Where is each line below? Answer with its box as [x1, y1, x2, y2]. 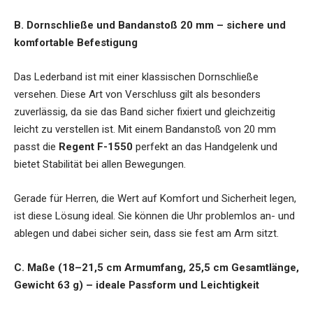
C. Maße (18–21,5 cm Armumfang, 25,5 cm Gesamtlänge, [14, 261, 299, 275]
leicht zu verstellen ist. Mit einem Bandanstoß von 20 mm [14, 123, 276, 136]
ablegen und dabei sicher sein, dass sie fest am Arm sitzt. [14, 227, 279, 240]
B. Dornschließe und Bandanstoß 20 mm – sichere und [14, 19, 286, 32]
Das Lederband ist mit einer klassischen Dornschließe [14, 71, 259, 84]
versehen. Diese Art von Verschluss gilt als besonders [14, 88, 261, 101]
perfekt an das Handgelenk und [133, 140, 277, 154]
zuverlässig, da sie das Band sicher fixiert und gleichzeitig [14, 105, 275, 119]
